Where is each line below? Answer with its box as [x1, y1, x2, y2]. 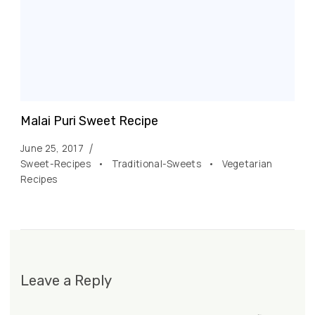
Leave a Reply [20, 271, 112, 289]
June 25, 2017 [20, 141, 84, 155]
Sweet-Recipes [20, 157, 94, 170]
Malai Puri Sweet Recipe [20, 112, 158, 128]
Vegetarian [221, 157, 273, 170]
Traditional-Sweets [111, 157, 204, 170]
